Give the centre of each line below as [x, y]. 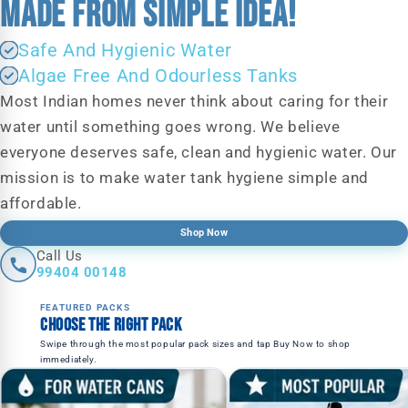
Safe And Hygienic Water [125, 50]
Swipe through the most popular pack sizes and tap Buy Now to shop [196, 343]
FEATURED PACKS [85, 307]
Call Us [60, 255]
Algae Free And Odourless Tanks [158, 75]
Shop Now [204, 233]
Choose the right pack [111, 325]
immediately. [69, 359]
